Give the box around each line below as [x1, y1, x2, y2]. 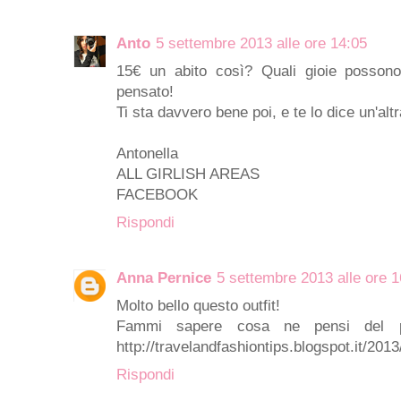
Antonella [116, 144, 178, 162]
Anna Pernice [116, 269, 211, 286]
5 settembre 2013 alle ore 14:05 [156, 34, 367, 52]
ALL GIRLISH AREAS [116, 165, 260, 183]
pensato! [116, 82, 174, 100]
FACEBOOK [116, 185, 198, 203]
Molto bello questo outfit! [116, 296, 280, 314]
